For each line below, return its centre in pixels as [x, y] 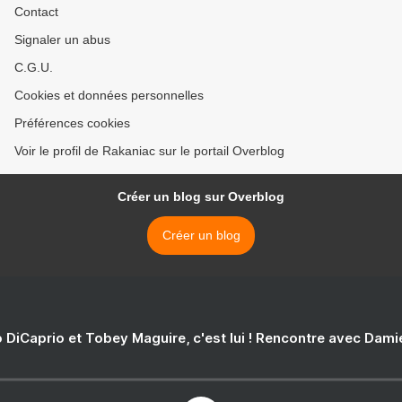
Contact [36, 12]
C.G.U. [34, 68]
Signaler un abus [62, 40]
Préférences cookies [72, 123]
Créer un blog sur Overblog [201, 197]
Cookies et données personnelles [109, 96]
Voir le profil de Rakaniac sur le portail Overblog [149, 151]
